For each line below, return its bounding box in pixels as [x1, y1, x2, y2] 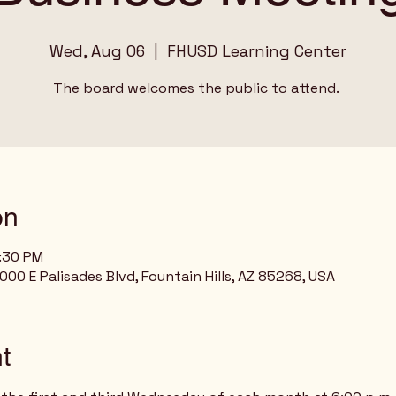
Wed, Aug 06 [49, 41, 145, 61]
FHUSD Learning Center [167, 41, 346, 61]
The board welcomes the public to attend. [53, 79, 343, 97]
